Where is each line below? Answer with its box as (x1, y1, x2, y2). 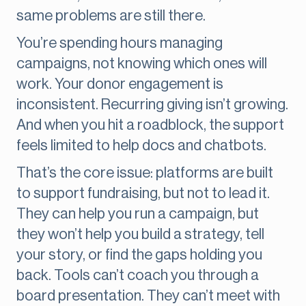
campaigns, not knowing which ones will (16, 56, 267, 72)
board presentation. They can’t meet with (16, 288, 280, 304)
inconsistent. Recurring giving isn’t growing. (16, 97, 288, 113)
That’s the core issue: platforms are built (16, 165, 273, 181)
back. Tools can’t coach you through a (16, 268, 259, 283)
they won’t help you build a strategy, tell (16, 227, 264, 242)
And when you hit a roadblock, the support (16, 117, 284, 133)
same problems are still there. (16, 8, 206, 24)
